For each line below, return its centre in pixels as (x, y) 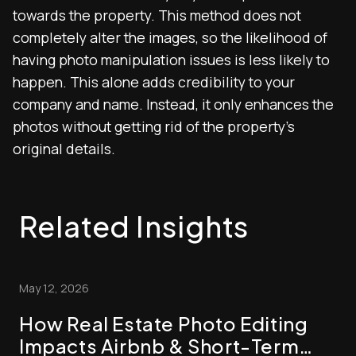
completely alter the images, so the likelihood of (170, 37)
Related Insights (134, 226)
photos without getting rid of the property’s (154, 126)
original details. (64, 149)
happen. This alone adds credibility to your (154, 82)
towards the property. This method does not (157, 15)
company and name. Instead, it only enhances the (173, 104)
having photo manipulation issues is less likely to (171, 60)
